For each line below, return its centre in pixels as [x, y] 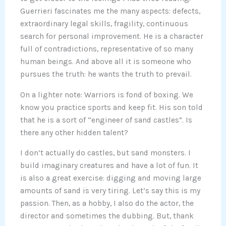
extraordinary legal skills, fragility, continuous [104, 24]
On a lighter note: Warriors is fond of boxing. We [107, 95]
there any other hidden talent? [74, 132]
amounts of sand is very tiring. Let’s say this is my [110, 191]
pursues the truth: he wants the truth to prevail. [106, 74]
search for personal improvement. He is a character [112, 37]
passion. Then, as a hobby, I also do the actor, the [107, 204]
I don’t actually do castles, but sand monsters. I [105, 153]
